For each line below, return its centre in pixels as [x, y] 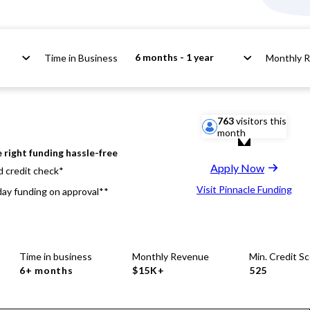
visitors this [260, 121]
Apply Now [237, 168]
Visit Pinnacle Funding [244, 189]
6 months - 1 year [174, 57]
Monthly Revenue [171, 256]
